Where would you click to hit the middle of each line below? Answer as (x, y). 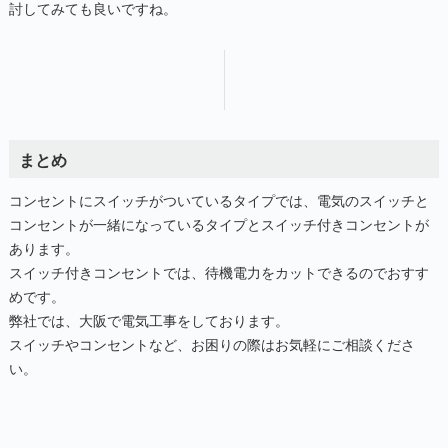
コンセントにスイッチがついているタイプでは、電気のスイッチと (218, 199)
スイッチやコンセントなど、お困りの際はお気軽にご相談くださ (211, 343)
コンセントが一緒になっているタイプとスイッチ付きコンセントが (218, 223)
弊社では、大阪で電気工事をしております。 (148, 319)
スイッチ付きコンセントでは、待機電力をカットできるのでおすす (218, 271)
